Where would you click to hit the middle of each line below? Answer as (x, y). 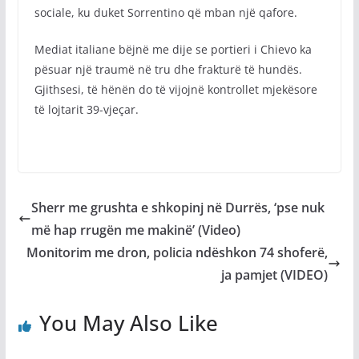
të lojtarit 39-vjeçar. (86, 109)
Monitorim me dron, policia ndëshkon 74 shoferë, (177, 252)
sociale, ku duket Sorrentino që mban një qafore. (165, 12)
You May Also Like (128, 323)
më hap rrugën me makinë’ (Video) (135, 230)
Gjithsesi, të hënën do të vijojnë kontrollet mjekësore (175, 89)
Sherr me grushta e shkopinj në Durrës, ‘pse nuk (177, 208)
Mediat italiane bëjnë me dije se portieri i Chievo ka (173, 49)
